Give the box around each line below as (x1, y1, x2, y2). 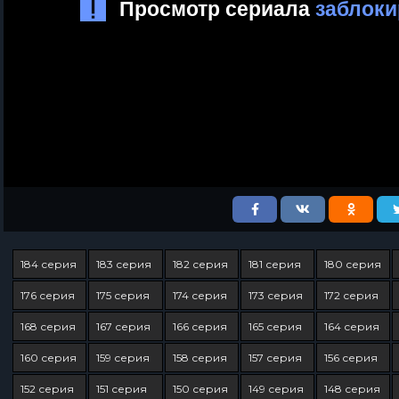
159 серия (96, 351, 151, 364)
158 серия (172, 351, 227, 364)
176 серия (20, 289, 75, 302)
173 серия (248, 289, 303, 302)
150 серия (172, 382, 228, 395)
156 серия (324, 351, 378, 364)
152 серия (20, 382, 74, 395)
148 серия (324, 382, 380, 395)
